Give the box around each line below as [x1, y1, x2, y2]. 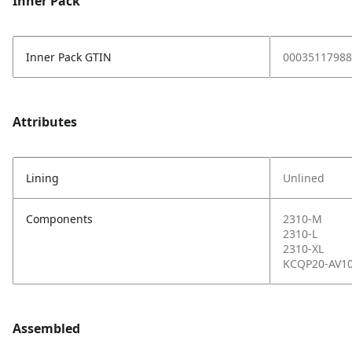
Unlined [283, 170, 324, 185]
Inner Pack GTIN [26, 49, 112, 64]
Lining [26, 170, 59, 185]
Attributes [13, 113, 77, 130]
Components [26, 211, 93, 226]
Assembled [13, 320, 80, 337]
